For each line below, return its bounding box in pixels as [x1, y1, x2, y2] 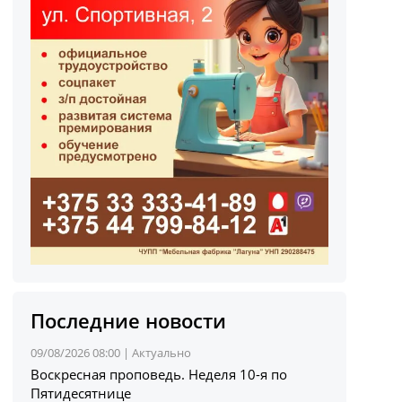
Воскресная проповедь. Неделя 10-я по [31, 364, 288, 383]
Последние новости [31, 306, 227, 334]
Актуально [132, 344, 192, 361]
